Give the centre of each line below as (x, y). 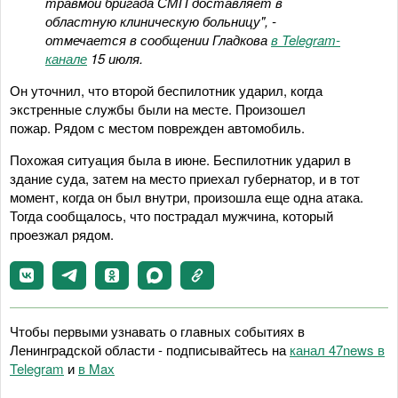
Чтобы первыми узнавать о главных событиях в (157, 330)
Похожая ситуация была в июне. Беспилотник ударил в (180, 159)
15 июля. (115, 58)
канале (66, 58)
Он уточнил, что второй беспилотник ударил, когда (166, 90)
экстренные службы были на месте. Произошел (158, 108)
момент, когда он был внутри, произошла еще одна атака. (187, 196)
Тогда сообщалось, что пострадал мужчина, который (171, 215)
